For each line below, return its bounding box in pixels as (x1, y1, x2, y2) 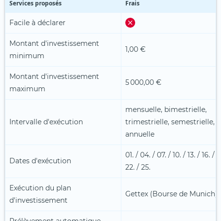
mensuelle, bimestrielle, (125, 105, 207, 114)
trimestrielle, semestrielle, (125, 117, 215, 126)
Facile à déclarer (9, 18, 66, 27)
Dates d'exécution (9, 156, 71, 165)
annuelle (125, 129, 154, 139)
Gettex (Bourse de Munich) (125, 189, 218, 198)
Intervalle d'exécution (9, 117, 83, 126)
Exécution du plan (9, 183, 71, 192)
